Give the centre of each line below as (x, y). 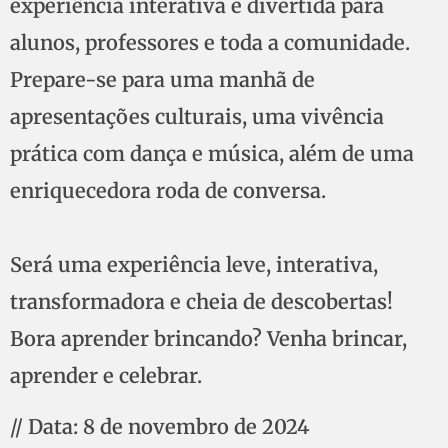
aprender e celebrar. (106, 375)
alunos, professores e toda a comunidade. (210, 42)
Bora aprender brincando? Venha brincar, (208, 338)
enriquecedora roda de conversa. (168, 190)
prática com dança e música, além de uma (212, 153)
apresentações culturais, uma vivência (197, 116)
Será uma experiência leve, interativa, (194, 264)
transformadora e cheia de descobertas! (201, 301)
